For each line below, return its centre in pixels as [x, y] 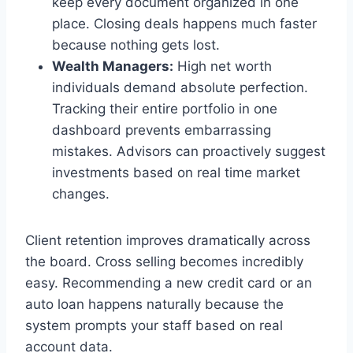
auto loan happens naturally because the [154, 304]
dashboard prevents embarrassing [162, 130]
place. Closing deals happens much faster [184, 23]
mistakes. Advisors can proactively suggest [189, 151]
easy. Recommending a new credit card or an [169, 282]
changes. [81, 193]
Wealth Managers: [113, 66]
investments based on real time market [176, 172]
